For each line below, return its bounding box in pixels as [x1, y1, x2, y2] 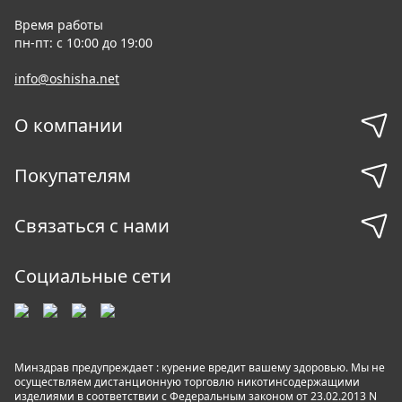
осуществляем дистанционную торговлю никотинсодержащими [14, 374, 360, 389]
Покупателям [14, 163, 131, 188]
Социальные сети [14, 264, 171, 288]
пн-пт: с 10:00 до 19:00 [14, 34, 153, 51]
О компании [14, 113, 123, 137]
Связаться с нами [123, 214, 170, 238]
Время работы [14, 16, 107, 33]
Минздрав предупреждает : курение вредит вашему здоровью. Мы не [14, 360, 385, 375]
